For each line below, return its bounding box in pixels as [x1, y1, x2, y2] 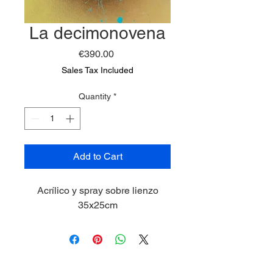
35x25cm [77, 199, 118, 211]
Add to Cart [73, 151, 122, 162]
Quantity [79, 91, 111, 101]
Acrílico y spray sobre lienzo [37, 185, 158, 196]
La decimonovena [29, 23, 166, 43]
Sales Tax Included [62, 65, 133, 75]
